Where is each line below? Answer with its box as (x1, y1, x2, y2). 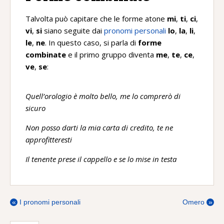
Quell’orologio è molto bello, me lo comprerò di (25, 91, 180, 101)
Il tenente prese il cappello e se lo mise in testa (25, 154, 176, 164)
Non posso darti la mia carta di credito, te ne (25, 122, 173, 132)
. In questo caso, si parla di (45, 37, 138, 47)
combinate (25, 49, 66, 59)
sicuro (25, 103, 45, 113)
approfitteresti (25, 134, 72, 144)
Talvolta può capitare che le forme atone (25, 13, 167, 23)
